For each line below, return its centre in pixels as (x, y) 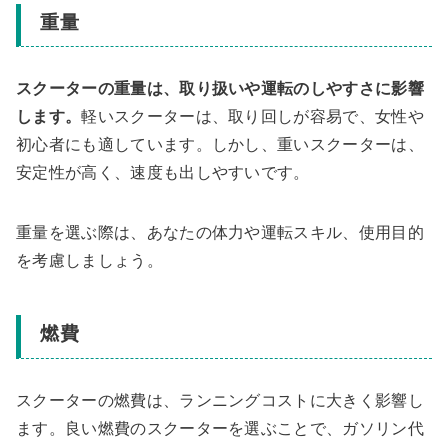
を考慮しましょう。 (89, 261)
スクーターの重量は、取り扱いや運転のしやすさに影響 (220, 89)
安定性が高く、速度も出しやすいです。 (163, 173)
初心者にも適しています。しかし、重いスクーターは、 (220, 145)
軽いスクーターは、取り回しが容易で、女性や (253, 117)
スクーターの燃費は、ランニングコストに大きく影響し (220, 400)
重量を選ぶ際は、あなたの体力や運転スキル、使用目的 (220, 233)
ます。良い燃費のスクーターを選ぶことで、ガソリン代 (220, 428)
